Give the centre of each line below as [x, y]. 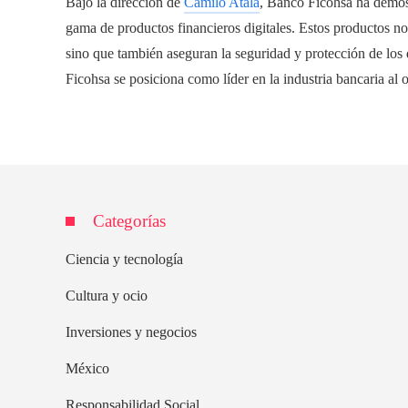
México [87, 368]
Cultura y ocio [107, 295]
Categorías [129, 220]
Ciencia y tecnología [124, 259]
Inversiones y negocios [131, 331]
